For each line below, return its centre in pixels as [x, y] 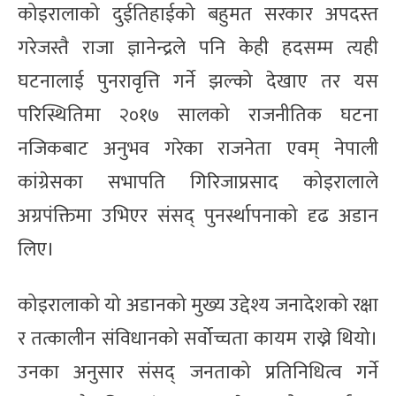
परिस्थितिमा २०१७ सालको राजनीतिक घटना [198, 115]
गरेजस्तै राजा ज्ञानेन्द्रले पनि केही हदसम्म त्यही [198, 48]
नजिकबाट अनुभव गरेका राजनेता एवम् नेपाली [198, 148]
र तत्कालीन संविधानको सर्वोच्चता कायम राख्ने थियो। [198, 339]
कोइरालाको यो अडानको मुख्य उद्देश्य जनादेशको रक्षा [198, 305]
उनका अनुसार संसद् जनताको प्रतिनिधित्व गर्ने [198, 372]
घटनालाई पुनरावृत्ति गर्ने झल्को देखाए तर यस [198, 81]
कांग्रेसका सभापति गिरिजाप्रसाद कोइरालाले [198, 182]
